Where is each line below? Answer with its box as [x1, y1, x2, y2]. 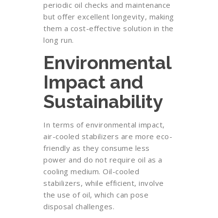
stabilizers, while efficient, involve [43, 178, 164, 188]
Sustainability [43, 91, 163, 112]
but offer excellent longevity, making [43, 12, 174, 21]
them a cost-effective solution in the [43, 23, 174, 33]
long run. [43, 35, 74, 45]
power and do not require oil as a [43, 155, 163, 164]
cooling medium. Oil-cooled [43, 166, 139, 176]
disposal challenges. [43, 201, 114, 211]
